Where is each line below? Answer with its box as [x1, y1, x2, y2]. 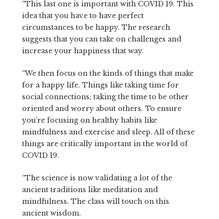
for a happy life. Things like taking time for [22, 80, 179, 89]
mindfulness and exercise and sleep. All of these [22, 127, 195, 136]
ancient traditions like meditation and [22, 185, 158, 194]
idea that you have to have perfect [22, 11, 144, 20]
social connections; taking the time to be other [22, 92, 189, 101]
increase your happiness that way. [22, 46, 144, 55]
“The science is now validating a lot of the [22, 173, 172, 182]
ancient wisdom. [22, 208, 81, 218]
